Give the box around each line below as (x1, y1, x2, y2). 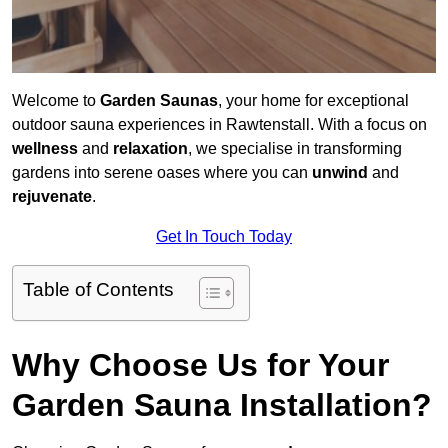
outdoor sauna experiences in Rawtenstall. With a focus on (12, 116, 427, 134)
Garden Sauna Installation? (12, 387, 432, 424)
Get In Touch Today (156, 228, 292, 246)
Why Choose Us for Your (12, 347, 389, 384)
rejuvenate (12, 188, 92, 206)
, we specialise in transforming (188, 140, 402, 158)
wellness (12, 140, 78, 158)
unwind (312, 164, 368, 182)
